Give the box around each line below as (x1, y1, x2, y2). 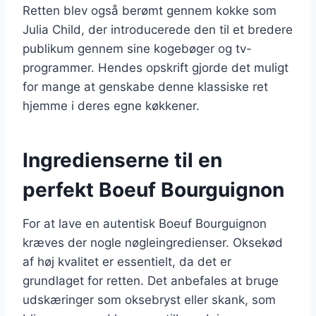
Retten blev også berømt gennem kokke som (23, 3, 276, 18)
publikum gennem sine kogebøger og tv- (23, 41, 252, 56)
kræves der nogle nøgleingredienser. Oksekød (23, 235, 283, 250)
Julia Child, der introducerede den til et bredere (23, 22, 293, 37)
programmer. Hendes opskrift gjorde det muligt (23, 60, 288, 75)
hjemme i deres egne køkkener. (23, 98, 200, 113)
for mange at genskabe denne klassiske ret (23, 79, 268, 94)
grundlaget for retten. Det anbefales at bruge (23, 273, 279, 288)
